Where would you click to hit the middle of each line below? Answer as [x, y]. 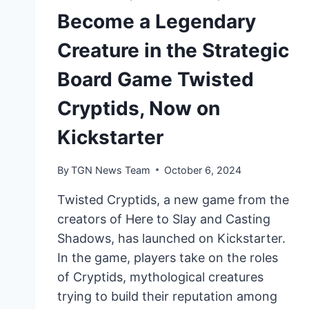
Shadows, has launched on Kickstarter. [171, 238]
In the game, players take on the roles [168, 257]
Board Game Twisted [156, 80]
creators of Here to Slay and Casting [164, 219]
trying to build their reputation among [167, 296]
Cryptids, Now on [139, 109]
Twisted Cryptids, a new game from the [173, 199]
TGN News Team [111, 170]
